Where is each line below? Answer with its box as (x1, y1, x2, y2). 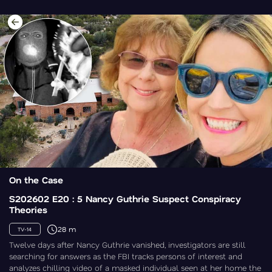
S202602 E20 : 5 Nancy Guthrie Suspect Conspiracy (9, 192, 241, 205)
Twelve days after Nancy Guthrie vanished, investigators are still (9, 239, 245, 250)
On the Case (9, 174, 63, 186)
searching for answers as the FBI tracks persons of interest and (9, 251, 242, 262)
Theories (9, 203, 47, 216)
